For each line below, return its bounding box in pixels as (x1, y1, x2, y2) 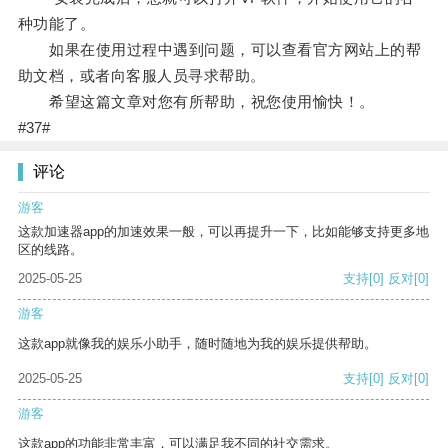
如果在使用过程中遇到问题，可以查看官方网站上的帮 (17, 41, 422, 59)
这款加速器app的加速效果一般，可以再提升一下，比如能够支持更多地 (18, 224, 429, 240)
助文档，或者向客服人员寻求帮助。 (17, 67, 266, 85)
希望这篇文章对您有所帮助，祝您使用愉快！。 (17, 93, 375, 111)
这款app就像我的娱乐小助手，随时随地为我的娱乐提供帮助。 (18, 336, 377, 352)
